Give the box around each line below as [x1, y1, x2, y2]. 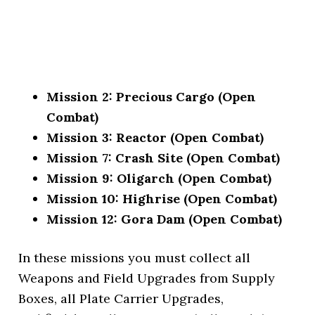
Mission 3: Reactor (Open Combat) [46, 129, 264, 146]
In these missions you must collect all [18, 250, 251, 266]
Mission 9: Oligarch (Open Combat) [46, 170, 272, 186]
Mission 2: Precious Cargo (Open [46, 89, 257, 105]
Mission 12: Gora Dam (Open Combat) [46, 211, 283, 227]
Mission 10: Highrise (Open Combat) [46, 191, 278, 207]
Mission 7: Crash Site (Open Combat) [46, 150, 281, 166]
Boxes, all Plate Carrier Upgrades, [18, 290, 224, 307]
